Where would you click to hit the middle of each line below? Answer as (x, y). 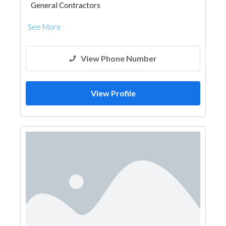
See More (44, 27)
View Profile (113, 93)
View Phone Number (119, 58)
